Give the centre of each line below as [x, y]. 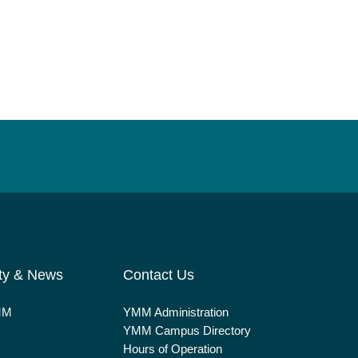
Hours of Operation [172, 349]
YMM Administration [175, 312]
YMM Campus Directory [187, 331]
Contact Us [158, 275]
